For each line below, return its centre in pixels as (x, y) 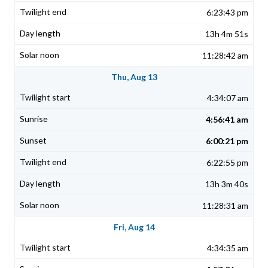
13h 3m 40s (227, 184)
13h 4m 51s (227, 34)
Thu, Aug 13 (134, 77)
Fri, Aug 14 (134, 227)
